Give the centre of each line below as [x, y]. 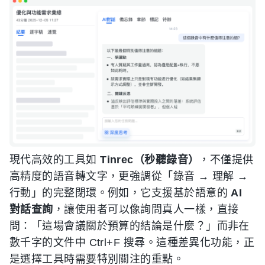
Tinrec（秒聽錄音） [150, 160]
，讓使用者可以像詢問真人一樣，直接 [146, 210]
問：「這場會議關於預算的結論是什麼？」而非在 [130, 226]
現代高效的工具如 [55, 160]
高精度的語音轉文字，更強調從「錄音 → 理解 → [129, 177]
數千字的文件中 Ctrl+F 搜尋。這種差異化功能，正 [132, 243]
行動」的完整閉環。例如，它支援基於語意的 [120, 193]
